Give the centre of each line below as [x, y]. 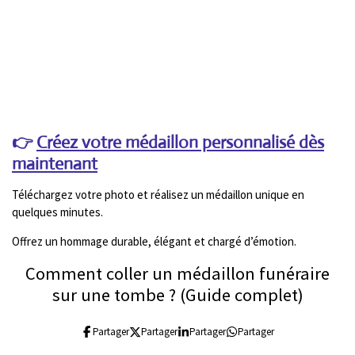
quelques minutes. [57, 212]
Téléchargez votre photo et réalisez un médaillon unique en [158, 194]
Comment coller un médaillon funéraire [177, 273]
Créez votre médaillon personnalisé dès [180, 142]
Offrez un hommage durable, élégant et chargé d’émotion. [154, 241]
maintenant [55, 163]
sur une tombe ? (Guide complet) [177, 294]
